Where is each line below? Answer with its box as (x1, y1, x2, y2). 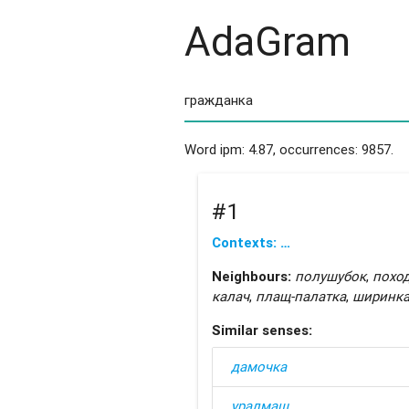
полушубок (294, 267, 366, 285)
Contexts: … (211, 233, 290, 251)
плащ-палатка (255, 287, 346, 305)
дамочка (230, 358, 287, 376)
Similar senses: (211, 320, 312, 339)
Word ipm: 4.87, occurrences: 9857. (184, 141, 393, 159)
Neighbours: (211, 267, 291, 285)
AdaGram (184, 16, 351, 66)
